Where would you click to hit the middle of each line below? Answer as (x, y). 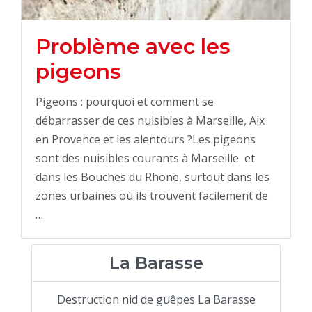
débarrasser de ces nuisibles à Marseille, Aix (150, 121)
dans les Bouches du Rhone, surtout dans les (153, 177)
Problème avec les (133, 47)
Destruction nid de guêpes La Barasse (156, 300)
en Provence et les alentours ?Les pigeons (146, 140)
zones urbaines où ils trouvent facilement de (152, 196)
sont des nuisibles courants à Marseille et (145, 158)
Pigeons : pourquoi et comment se (125, 102)
